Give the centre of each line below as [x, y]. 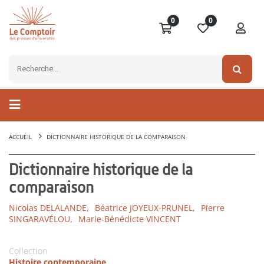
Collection [28, 251]
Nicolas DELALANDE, [49, 208]
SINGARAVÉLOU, [41, 219]
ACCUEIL [20, 137]
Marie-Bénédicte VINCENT [130, 219]
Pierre [213, 208]
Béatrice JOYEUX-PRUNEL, [145, 208]
